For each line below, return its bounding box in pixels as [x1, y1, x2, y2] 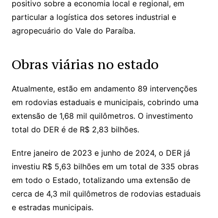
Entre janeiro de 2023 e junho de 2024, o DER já [11, 147, 190, 158]
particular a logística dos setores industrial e [11, 12, 176, 22]
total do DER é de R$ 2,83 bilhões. [11, 124, 139, 134]
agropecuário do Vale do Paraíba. [11, 25, 135, 36]
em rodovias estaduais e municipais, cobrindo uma [11, 97, 199, 107]
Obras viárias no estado [11, 55, 159, 73]
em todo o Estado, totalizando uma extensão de [11, 175, 190, 185]
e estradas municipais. [11, 202, 93, 212]
